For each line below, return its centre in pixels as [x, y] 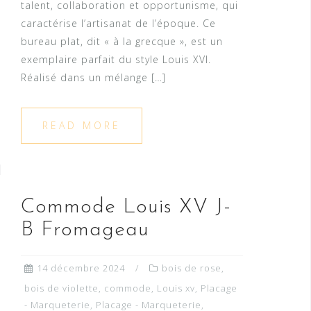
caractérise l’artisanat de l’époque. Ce [118, 24]
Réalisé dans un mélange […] [93, 78]
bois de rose [192, 268]
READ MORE [82, 126]
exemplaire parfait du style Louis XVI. [116, 60]
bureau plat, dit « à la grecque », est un [122, 42]
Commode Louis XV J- [126, 208]
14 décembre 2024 [81, 268]
